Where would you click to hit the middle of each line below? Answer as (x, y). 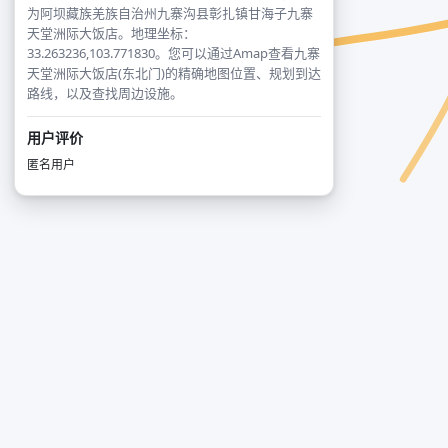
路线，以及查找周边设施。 (105, 93)
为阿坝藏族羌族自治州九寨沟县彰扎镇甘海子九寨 (170, 13)
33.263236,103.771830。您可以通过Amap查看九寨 (173, 53)
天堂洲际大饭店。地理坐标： (111, 33)
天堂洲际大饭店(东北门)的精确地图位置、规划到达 (174, 73)
